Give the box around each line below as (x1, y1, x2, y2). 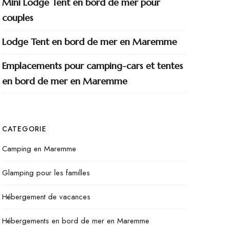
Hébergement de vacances (2, 191, 90, 202)
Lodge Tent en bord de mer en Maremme (2, 36, 177, 48)
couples (2, 12, 33, 24)
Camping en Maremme (2, 143, 76, 154)
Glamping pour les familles (2, 167, 90, 178)
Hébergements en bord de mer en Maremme (2, 215, 149, 226)
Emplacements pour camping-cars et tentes (2, 60, 183, 72)
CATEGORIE (2, 124, 47, 134)
